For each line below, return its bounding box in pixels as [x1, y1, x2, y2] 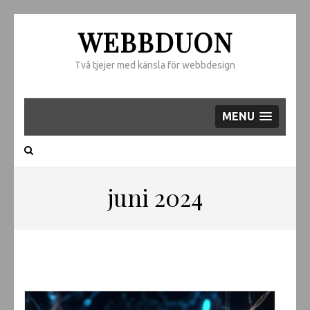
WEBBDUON [77, 24, 232, 60]
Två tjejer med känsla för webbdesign [75, 60, 235, 71]
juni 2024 [107, 181, 203, 213]
